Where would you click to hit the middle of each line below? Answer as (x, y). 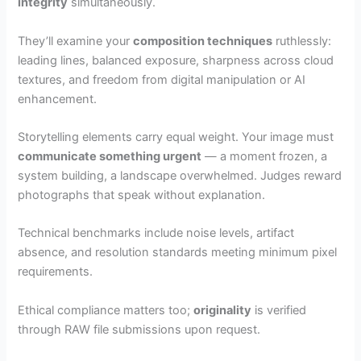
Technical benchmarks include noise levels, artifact (156, 233)
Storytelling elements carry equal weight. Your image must (176, 137)
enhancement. (58, 99)
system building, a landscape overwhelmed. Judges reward (180, 175)
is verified (279, 310)
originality (223, 310)
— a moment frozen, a (265, 156)
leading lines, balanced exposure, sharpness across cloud (176, 60)
